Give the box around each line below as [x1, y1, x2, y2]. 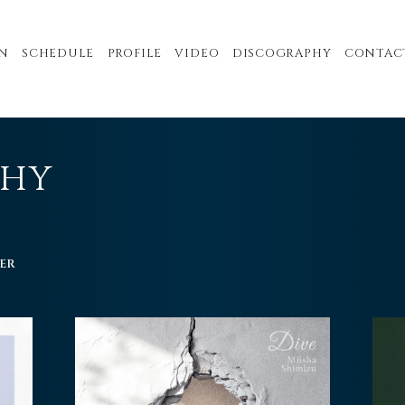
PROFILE [107, 45, 163, 61]
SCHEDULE [21, 45, 95, 61]
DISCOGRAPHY [231, 45, 332, 61]
